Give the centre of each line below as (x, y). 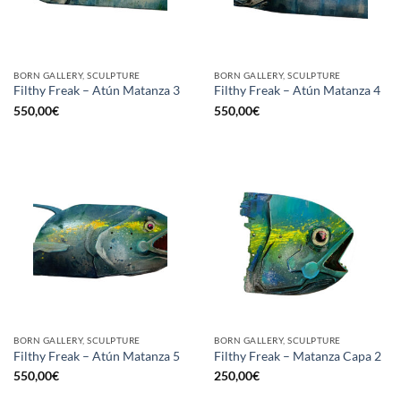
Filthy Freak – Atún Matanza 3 (97, 91)
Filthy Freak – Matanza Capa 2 (298, 356)
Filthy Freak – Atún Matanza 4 (297, 91)
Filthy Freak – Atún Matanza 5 (97, 356)
